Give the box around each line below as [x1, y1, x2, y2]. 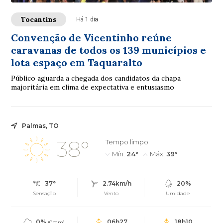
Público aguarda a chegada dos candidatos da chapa [11, 73, 181, 83]
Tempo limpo [105, 137, 148, 146]
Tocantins [21, 14, 57, 24]
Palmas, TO [22, 121, 59, 129]
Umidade [166, 190, 190, 197]
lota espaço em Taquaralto [11, 56, 143, 69]
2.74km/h [103, 179, 132, 187]
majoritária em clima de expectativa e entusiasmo [11, 82, 175, 92]
